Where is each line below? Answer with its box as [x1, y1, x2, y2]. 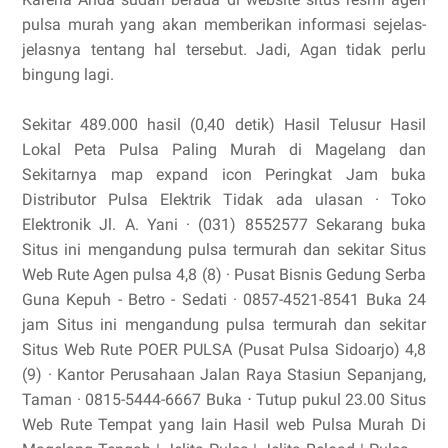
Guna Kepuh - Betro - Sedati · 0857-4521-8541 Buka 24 [22, 290, 426, 309]
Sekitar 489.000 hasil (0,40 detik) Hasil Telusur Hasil [22, 115, 426, 134]
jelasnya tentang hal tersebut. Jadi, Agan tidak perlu [22, 40, 426, 59]
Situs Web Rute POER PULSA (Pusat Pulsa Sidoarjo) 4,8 [22, 340, 426, 359]
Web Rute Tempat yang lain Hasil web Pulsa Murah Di [22, 415, 426, 434]
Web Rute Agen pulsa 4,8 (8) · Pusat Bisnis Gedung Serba [22, 265, 426, 284]
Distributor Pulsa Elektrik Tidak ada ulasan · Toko [22, 190, 426, 209]
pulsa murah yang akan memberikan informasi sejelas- [22, 15, 426, 34]
